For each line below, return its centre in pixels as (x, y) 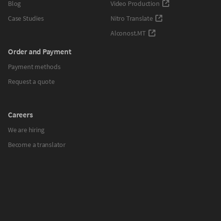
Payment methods (34, 66)
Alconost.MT (128, 33)
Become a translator (37, 144)
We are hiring (26, 129)
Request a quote (31, 81)
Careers (20, 114)
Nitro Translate (132, 18)
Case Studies (26, 18)
